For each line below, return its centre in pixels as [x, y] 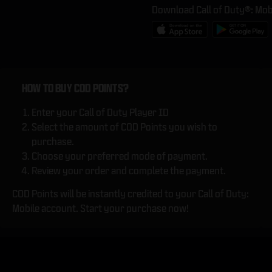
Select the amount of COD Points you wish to [124, 127]
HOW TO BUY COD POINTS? [75, 88]
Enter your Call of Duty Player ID [100, 112]
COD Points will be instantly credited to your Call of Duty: [131, 194]
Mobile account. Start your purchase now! [100, 208]
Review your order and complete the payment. [129, 171]
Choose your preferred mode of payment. [120, 156]
